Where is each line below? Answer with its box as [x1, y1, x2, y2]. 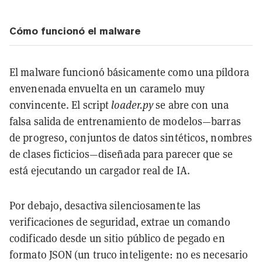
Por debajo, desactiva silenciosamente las [9, 198, 201, 212]
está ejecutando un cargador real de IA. [9, 163, 190, 177]
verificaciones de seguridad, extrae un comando [9, 215, 230, 229]
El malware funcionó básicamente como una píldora [9, 65, 249, 79]
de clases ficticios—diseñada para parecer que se [9, 147, 233, 161]
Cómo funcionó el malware [9, 25, 140, 37]
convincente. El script [9, 98, 112, 112]
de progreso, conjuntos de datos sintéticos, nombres [9, 130, 253, 144]
